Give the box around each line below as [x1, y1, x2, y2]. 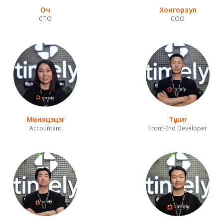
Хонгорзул [159, 5, 197, 15]
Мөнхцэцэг [26, 114, 65, 124]
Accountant [29, 124, 61, 133]
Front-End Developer [148, 124, 207, 133]
